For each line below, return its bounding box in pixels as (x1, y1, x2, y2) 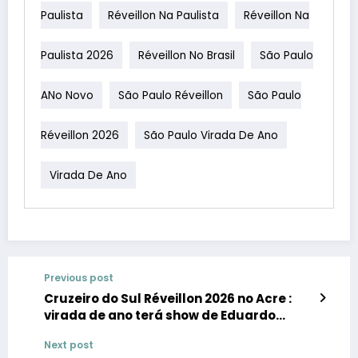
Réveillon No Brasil (138, 47, 235, 63)
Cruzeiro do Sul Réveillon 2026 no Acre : (44, 289, 292, 307)
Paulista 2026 (41, 47, 113, 63)
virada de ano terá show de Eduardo (44, 306, 276, 324)
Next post (44, 337, 93, 352)
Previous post (44, 270, 113, 284)
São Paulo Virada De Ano (144, 127, 278, 143)
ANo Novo (41, 87, 93, 103)
